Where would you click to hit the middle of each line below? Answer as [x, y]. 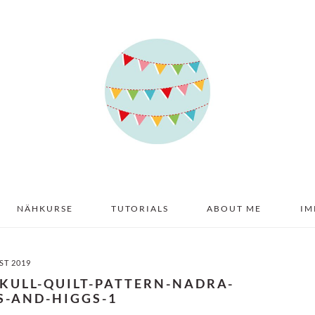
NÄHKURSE [45, 208]
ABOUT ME [234, 208]
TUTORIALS [140, 208]
